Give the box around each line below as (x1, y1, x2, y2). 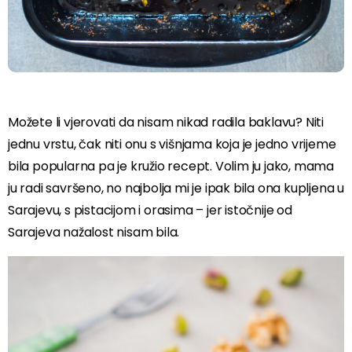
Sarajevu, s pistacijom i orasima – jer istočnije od (8, 201, 292, 220)
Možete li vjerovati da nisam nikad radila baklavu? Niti (8, 113, 324, 132)
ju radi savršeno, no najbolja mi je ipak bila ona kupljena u (8, 179, 344, 198)
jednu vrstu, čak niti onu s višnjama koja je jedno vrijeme (8, 135, 336, 154)
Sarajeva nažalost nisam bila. (8, 223, 180, 242)
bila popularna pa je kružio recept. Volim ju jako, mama (8, 157, 335, 176)
